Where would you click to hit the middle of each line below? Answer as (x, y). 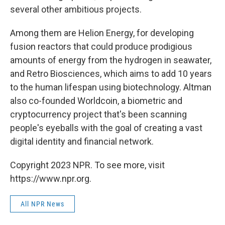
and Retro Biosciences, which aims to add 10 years (111, 74)
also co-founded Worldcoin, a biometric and (96, 101)
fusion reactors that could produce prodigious (101, 46)
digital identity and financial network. (82, 141)
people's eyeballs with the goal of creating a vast (106, 128)
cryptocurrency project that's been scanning (98, 114)
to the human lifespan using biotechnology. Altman (111, 87)
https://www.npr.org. (51, 179)
